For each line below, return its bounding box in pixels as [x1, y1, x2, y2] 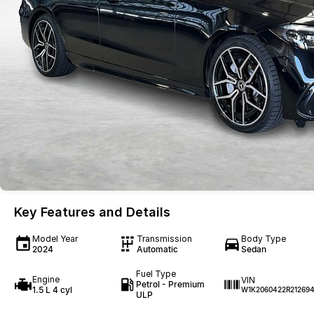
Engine [32, 273, 60, 285]
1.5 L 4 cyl [32, 284, 72, 295]
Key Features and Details [14, 205, 170, 219]
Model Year [32, 233, 78, 244]
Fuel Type [135, 268, 176, 279]
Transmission [136, 233, 192, 244]
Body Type [240, 233, 286, 244]
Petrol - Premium [135, 279, 205, 289]
